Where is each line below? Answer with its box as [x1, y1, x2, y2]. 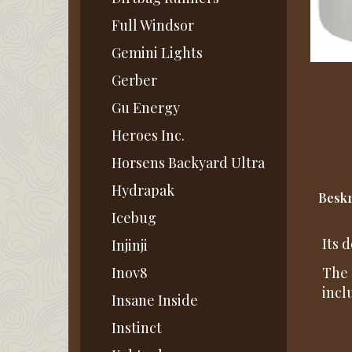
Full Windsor [112, 16, 194, 35]
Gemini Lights [112, 43, 203, 63]
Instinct [112, 318, 162, 338]
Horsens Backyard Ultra [112, 153, 265, 173]
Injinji [112, 236, 148, 255]
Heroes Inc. [112, 126, 185, 145]
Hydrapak [112, 181, 174, 200]
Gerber [112, 71, 157, 90]
